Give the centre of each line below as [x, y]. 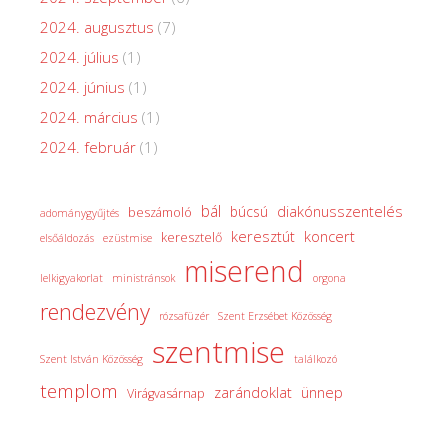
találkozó [315, 358]
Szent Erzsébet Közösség [275, 315]
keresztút [263, 235]
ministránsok [143, 277]
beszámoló [160, 212]
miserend [244, 270]
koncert [329, 235]
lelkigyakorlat [71, 277]
